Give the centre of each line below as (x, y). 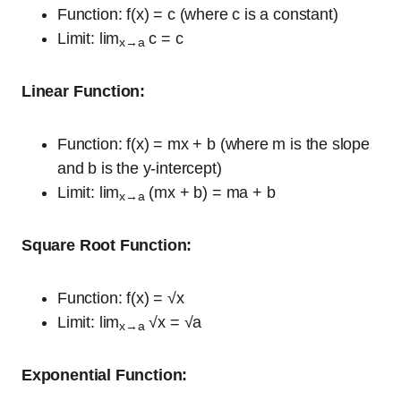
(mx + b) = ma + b (210, 192)
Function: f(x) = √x (121, 298)
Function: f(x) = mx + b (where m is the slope (213, 144)
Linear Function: (84, 91)
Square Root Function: (107, 245)
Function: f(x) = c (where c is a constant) (198, 14)
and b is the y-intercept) (140, 168)
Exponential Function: (105, 375)
